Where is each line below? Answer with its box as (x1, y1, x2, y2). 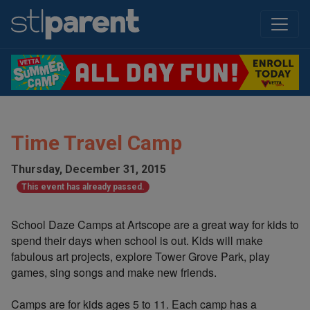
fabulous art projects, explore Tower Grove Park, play (11, 248, 270, 265)
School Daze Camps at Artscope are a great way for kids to (11, 217, 299, 233)
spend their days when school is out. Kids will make (11, 232, 263, 249)
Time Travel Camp (11, 131, 182, 156)
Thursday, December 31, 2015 (11, 163, 166, 176)
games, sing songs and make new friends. (11, 264, 219, 281)
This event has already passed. (21, 182, 145, 192)
